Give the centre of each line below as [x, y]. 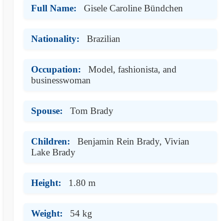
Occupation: [56, 69]
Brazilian [104, 38]
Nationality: [55, 38]
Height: [46, 183]
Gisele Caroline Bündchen [133, 8]
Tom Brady [92, 110]
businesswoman [61, 80]
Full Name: [54, 8]
